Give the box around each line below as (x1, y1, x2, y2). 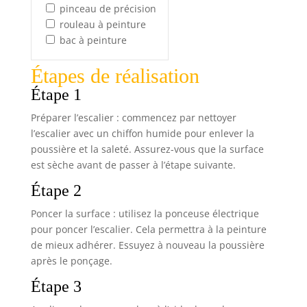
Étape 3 (30, 278, 82, 296)
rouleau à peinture (59, 17, 146, 31)
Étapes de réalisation (30, 64, 199, 88)
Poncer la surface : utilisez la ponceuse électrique (30, 207, 259, 221)
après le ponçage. (30, 254, 112, 268)
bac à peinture (59, 33, 127, 47)
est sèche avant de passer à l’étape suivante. (30, 158, 236, 172)
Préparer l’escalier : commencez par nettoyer (30, 111, 236, 125)
